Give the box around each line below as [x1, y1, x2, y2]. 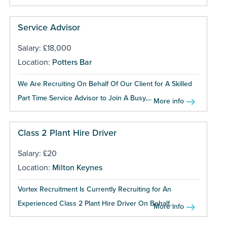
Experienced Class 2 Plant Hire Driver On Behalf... [17, 199, 174, 208]
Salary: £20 [17, 148, 57, 159]
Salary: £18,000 [17, 43, 71, 53]
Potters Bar [52, 57, 92, 67]
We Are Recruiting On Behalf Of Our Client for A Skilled [17, 79, 192, 88]
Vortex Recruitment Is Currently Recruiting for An [17, 184, 171, 194]
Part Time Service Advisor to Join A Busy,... [17, 93, 152, 102]
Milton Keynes [52, 162, 102, 173]
